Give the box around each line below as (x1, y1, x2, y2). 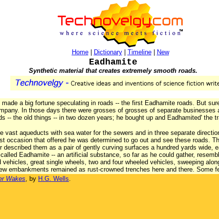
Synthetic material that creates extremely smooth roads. (28, 67, 197, 74)
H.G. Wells (38, 175, 69, 182)
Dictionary (93, 48, 122, 56)
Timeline (127, 48, 152, 56)
